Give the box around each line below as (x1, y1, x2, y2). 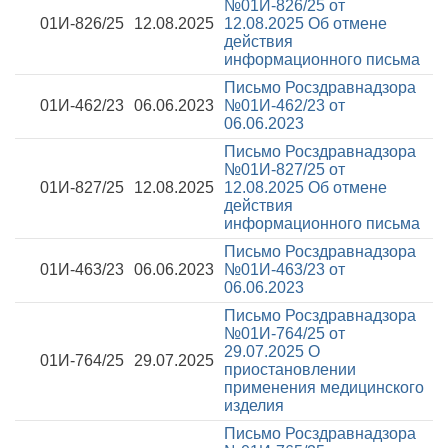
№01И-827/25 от (224, 161, 345, 178)
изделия (224, 397, 284, 414)
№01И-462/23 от (224, 97, 345, 114)
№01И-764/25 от (224, 325, 345, 342)
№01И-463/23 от (224, 261, 345, 278)
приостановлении (224, 361, 356, 378)
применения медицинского (224, 379, 424, 396)
